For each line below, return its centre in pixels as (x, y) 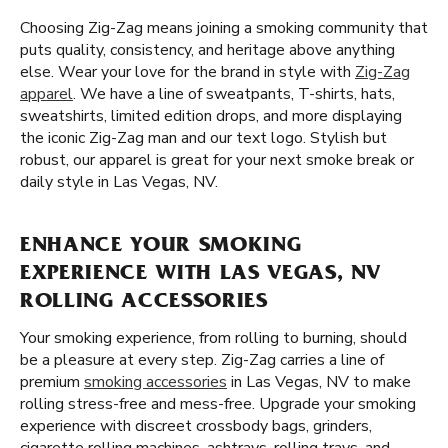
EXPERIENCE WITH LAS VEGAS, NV (201, 275)
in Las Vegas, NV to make (319, 382)
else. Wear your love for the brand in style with (187, 72)
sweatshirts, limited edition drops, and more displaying (211, 116)
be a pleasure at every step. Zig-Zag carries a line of (202, 360)
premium (52, 382)
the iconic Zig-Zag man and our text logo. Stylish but (203, 138)
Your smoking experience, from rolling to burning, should (213, 338)
